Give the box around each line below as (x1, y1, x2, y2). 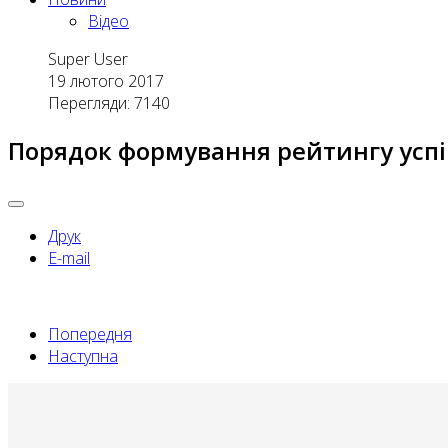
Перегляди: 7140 (48, 92, 170, 114)
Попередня (48, 322, 132, 345)
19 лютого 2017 (48, 70, 164, 92)
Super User (48, 48, 128, 70)
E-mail (48, 246, 90, 269)
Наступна (48, 344, 118, 367)
